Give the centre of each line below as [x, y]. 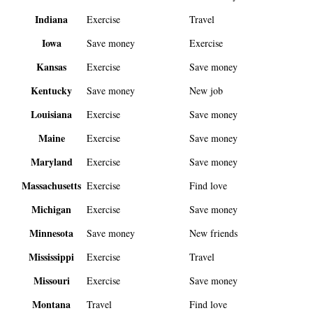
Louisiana [52, 115]
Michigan [52, 210]
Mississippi [52, 257]
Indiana [52, 20]
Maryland [51, 162]
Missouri [51, 281]
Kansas [52, 67]
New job [206, 91]
